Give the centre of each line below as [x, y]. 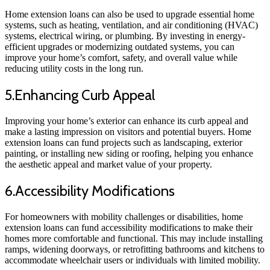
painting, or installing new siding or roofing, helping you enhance [129, 153]
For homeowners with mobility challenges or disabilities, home [124, 216]
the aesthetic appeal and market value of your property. [108, 164]
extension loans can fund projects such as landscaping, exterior [124, 142]
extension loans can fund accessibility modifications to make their [129, 227]
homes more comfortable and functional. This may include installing [134, 238]
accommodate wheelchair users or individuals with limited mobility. [133, 260]
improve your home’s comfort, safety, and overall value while [121, 58]
